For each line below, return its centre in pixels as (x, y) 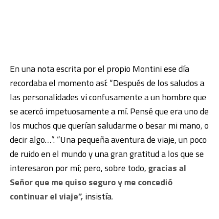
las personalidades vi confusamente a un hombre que (108, 97)
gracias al (167, 168)
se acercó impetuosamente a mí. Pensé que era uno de (109, 111)
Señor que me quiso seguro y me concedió (91, 182)
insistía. (98, 197)
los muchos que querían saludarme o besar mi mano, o (109, 126)
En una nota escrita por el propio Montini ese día (99, 69)
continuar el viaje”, (46, 197)
